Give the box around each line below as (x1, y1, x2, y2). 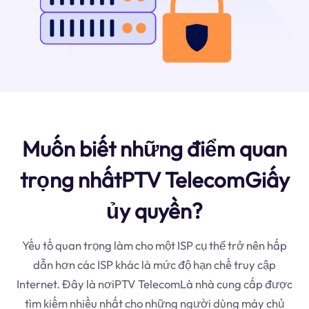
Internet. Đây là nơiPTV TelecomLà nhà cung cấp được (17, 276, 292, 291)
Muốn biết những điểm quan (22, 134, 287, 162)
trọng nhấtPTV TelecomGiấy (19, 166, 290, 193)
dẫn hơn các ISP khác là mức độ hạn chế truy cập (33, 257, 276, 272)
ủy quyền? (106, 197, 203, 224)
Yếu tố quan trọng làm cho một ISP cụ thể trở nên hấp (22, 237, 287, 252)
